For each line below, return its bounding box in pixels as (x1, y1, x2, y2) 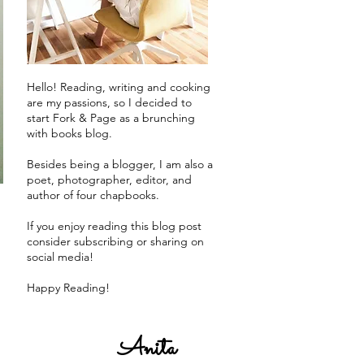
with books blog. (27, 126, 112, 141)
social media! (27, 249, 93, 264)
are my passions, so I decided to (27, 95, 192, 110)
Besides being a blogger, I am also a (27, 157, 213, 171)
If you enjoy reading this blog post (27, 219, 201, 233)
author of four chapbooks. (27, 188, 159, 202)
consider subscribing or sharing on (27, 234, 204, 249)
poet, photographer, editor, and (27, 172, 192, 187)
